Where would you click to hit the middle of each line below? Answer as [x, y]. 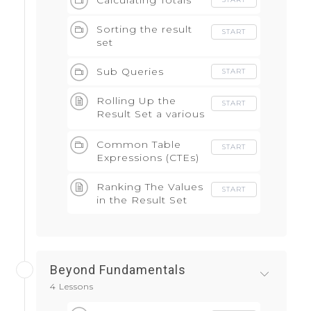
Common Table [139, 145]
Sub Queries [130, 72]
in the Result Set [142, 200]
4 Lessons [72, 287]
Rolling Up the [136, 101]
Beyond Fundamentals [118, 270]
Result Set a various [151, 114]
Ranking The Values [150, 187]
